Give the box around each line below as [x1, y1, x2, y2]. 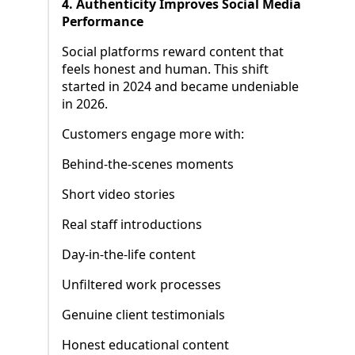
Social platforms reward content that [62, 43, 284, 61]
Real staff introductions [62, 216, 202, 234]
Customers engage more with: [62, 125, 244, 143]
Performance [62, 13, 143, 31]
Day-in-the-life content [62, 246, 196, 264]
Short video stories [62, 185, 175, 204]
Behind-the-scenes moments [62, 155, 234, 174]
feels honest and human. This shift [62, 60, 269, 78]
